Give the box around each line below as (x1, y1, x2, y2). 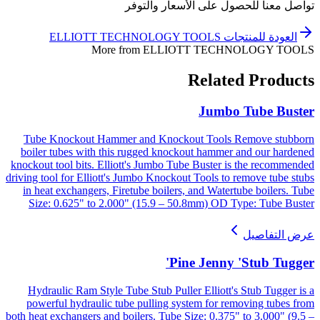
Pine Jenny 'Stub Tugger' (169, 254, 314, 270)
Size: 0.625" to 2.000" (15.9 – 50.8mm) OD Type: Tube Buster (29, 197, 314, 210)
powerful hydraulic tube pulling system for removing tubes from (26, 296, 314, 309)
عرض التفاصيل (243, 229, 314, 241)
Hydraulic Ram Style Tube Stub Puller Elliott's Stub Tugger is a (28, 284, 314, 296)
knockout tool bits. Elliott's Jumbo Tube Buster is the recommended (11, 159, 314, 171)
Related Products (188, 70, 314, 89)
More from (91, 43, 143, 56)
